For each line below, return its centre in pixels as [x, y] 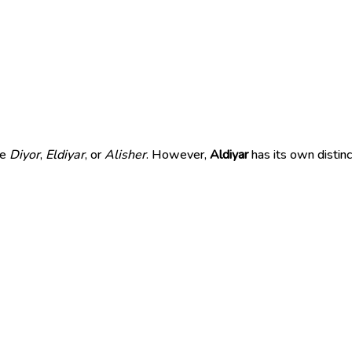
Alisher [125, 154]
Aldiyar [229, 154]
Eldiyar [65, 154]
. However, [178, 154]
